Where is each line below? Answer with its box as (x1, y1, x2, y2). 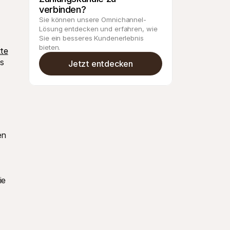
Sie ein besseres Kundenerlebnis (39, 34, 144, 42)
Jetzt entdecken (68, 58, 133, 69)
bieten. (39, 43, 61, 51)
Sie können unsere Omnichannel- (39, 15, 146, 24)
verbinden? (39, 4, 86, 15)
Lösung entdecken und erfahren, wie (39, 25, 158, 33)
